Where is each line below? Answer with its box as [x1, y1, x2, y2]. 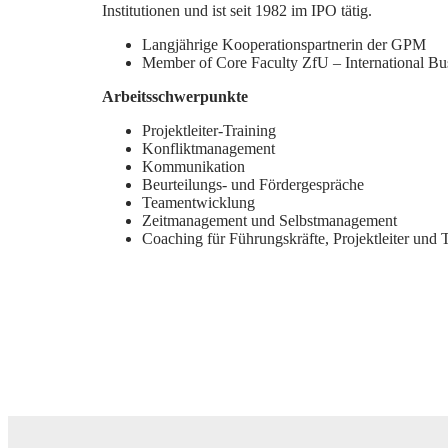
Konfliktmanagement [142, 140, 275, 157]
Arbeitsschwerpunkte [102, 88, 248, 105]
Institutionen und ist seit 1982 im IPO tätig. [102, 2, 372, 19]
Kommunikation [142, 158, 245, 175]
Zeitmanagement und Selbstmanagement [142, 212, 397, 229]
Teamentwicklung [142, 194, 255, 211]
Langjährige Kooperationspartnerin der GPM [142, 36, 426, 53]
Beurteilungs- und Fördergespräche [142, 176, 364, 193]
